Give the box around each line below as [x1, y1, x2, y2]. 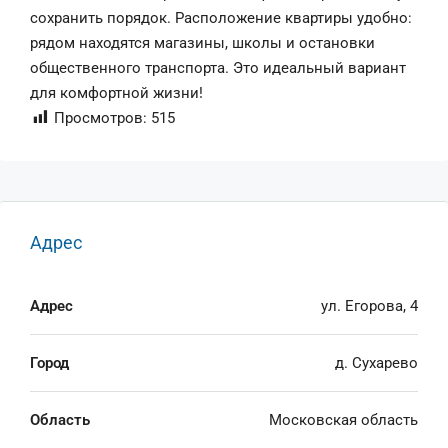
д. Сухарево [335, 354, 418, 372]
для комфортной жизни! [30, 84, 203, 102]
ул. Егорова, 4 [321, 297, 418, 315]
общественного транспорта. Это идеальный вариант [30, 59, 406, 77]
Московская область [269, 411, 418, 429]
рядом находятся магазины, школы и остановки [30, 34, 375, 52]
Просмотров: [54, 109, 147, 127]
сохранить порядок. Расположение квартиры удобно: [30, 9, 412, 27]
